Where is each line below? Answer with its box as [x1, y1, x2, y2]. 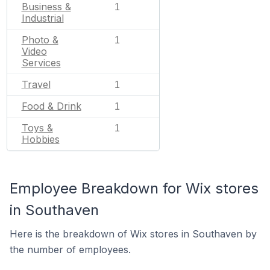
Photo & [21, 34, 58, 46]
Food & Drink [21, 100, 81, 112]
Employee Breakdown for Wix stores [10, 180, 259, 197]
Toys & [21, 122, 53, 134]
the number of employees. [10, 243, 131, 256]
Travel [21, 78, 51, 90]
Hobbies [21, 133, 60, 145]
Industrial [21, 12, 64, 24]
